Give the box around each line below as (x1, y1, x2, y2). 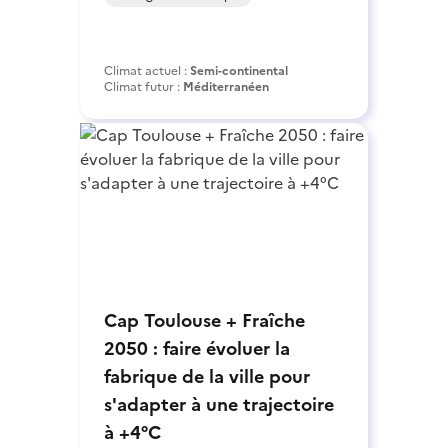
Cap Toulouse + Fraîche (104, 306, 305, 334)
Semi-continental (190, 61, 288, 80)
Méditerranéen (183, 77, 269, 96)
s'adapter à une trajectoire (104, 390, 334, 418)
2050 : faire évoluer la (104, 334, 290, 362)
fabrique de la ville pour (104, 362, 310, 390)
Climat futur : (104, 77, 183, 96)
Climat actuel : (104, 61, 190, 80)
